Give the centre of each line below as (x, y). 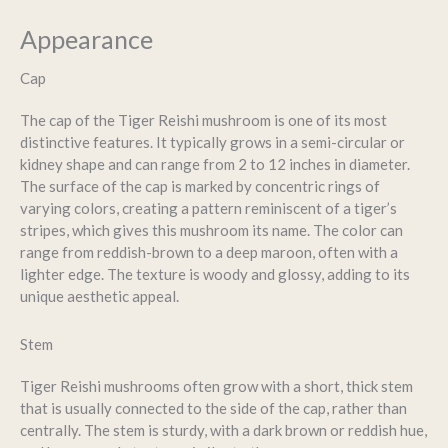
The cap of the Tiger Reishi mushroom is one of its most (203, 120)
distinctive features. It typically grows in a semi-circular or (212, 142)
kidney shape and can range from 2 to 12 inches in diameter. (215, 164)
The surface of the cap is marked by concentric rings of (200, 186)
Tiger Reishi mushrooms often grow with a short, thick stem (216, 386)
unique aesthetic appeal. (99, 296)
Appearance (86, 38)
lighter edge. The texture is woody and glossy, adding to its (215, 274)
